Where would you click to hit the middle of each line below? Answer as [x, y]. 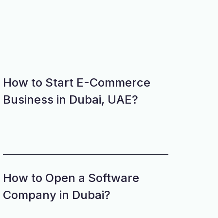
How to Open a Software [71, 178]
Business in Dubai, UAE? [71, 100]
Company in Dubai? [57, 195]
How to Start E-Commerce [77, 82]
